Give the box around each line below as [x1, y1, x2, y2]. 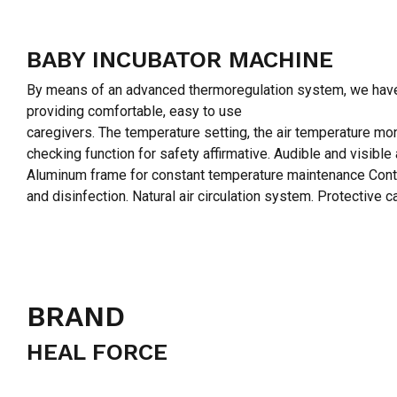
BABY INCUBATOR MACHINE [27, 46, 333, 74]
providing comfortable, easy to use [27, 103, 242, 121]
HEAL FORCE [27, 338, 167, 365]
